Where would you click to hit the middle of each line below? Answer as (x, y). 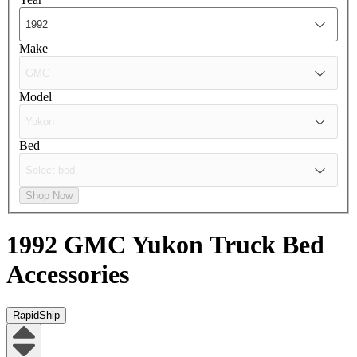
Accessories (68, 275)
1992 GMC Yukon (108, 245)
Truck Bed (267, 245)
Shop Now (49, 195)
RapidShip (36, 315)
